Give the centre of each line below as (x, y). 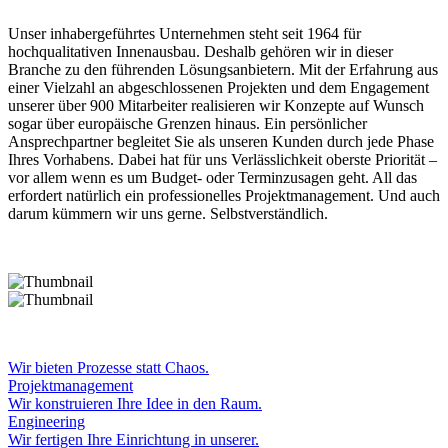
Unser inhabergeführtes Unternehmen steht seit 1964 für (184, 34)
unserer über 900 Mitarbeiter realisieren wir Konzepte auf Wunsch (216, 106)
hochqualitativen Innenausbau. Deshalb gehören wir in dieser (200, 52)
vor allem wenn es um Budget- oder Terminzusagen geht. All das (212, 178)
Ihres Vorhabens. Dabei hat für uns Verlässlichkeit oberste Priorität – (222, 160)
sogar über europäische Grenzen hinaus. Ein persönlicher (187, 124)
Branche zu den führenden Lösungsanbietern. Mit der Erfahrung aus (223, 70)
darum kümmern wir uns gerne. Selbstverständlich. (168, 214)
